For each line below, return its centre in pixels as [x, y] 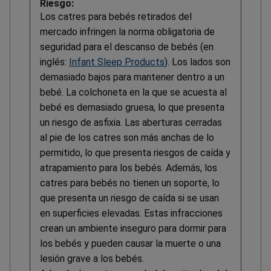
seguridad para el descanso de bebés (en [127, 47]
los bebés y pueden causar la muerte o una [130, 244]
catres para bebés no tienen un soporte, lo [130, 183]
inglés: [54, 62]
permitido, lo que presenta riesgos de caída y [135, 153]
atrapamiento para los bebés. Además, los [129, 168]
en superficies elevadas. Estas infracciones [131, 214]
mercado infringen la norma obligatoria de [127, 32]
